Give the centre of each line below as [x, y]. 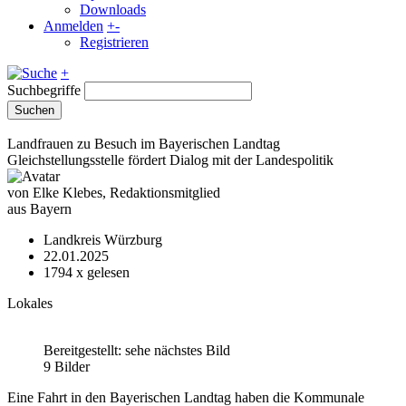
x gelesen [101, 272]
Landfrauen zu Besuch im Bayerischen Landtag [144, 144]
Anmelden [73, 26]
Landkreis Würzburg [103, 240]
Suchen [34, 110]
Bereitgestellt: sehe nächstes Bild [137, 350]
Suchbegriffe [44, 90]
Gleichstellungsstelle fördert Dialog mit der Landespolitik [170, 160]
